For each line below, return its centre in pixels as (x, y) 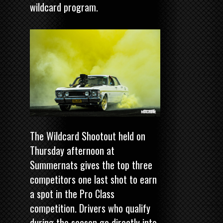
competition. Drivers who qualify (90, 208)
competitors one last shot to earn (93, 179)
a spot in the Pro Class (72, 193)
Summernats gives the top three (91, 165)
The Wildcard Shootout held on (88, 136)
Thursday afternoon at (72, 150)
